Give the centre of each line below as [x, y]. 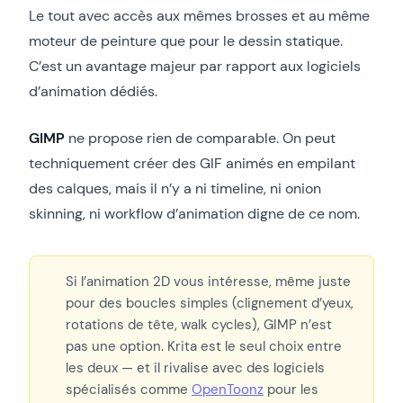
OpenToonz [228, 389]
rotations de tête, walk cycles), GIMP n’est [199, 324]
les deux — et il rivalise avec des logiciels [195, 367]
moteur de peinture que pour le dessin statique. [186, 40]
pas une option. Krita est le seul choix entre [204, 346]
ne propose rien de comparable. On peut [200, 138]
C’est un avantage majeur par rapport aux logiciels [195, 66]
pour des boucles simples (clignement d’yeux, [210, 303]
